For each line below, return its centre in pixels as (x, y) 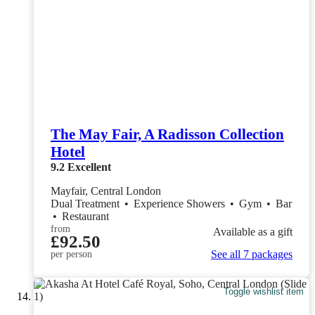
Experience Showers (181, 203)
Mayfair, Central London (106, 191)
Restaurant (85, 216)
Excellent (89, 167)
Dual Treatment (86, 203)
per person (71, 254)
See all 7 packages (252, 254)
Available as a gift (253, 232)
